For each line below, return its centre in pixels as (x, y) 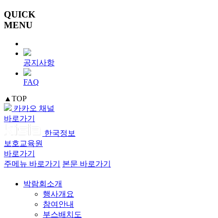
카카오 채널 (34, 109)
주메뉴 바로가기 (32, 164)
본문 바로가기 (87, 164)
